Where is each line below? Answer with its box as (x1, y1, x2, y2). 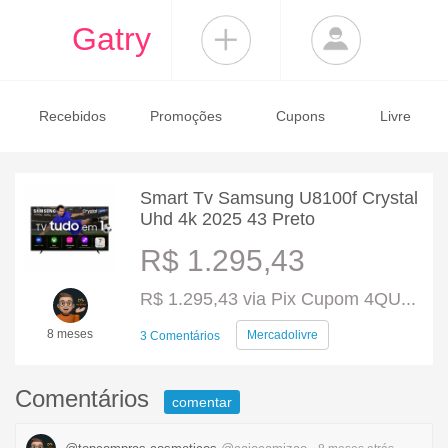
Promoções (150, 108, 223, 124)
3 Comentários (140, 329, 220, 343)
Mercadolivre (247, 328, 318, 342)
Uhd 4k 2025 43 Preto (140, 209, 315, 229)
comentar (172, 394, 232, 410)
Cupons (275, 108, 325, 124)
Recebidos (38, 108, 106, 124)
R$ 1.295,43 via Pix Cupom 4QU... (140, 289, 416, 309)
